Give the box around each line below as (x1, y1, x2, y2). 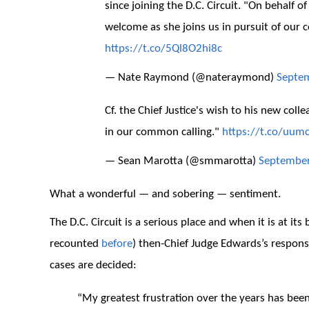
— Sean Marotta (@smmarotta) (105, 154, 259, 167)
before (101, 238, 132, 250)
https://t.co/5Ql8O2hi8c (105, 43, 222, 55)
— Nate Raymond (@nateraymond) (105, 71, 277, 83)
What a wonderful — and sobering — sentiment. (50, 188, 281, 200)
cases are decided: (50, 259, 137, 272)
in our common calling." (105, 126, 222, 138)
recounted (50, 238, 101, 250)
